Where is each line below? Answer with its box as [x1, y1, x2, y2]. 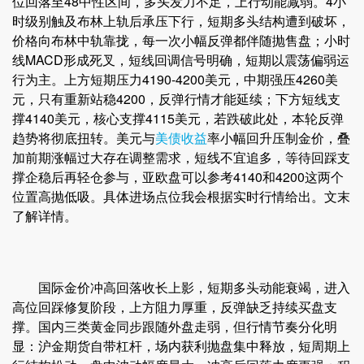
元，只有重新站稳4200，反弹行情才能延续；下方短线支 [12, 89, 340, 109]
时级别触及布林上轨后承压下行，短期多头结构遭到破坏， [12, 11, 350, 31]
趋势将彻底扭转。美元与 [12, 128, 155, 148]
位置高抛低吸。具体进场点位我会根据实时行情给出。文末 [12, 187, 350, 206]
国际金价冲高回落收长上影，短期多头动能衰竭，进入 [12, 278, 350, 297]
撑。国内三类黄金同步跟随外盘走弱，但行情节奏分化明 [12, 317, 337, 336]
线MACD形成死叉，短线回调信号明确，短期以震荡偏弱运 [12, 50, 349, 70]
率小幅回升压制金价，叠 [207, 128, 350, 148]
